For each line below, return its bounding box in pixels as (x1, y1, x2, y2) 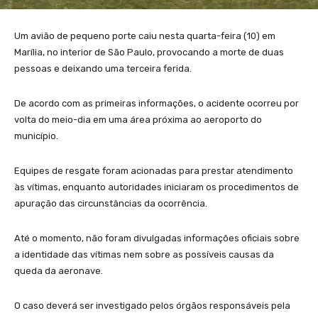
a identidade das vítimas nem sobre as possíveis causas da (14, 248, 274, 260)
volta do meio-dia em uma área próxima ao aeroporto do (14, 114, 262, 125)
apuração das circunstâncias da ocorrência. (14, 197, 207, 209)
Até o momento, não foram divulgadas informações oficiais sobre (14, 232, 300, 243)
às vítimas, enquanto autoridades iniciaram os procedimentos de (14, 181, 299, 192)
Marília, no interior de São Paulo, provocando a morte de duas (14, 46, 284, 57)
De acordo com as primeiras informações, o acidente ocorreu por (14, 97, 299, 109)
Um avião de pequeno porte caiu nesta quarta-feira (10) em (14, 30, 275, 41)
